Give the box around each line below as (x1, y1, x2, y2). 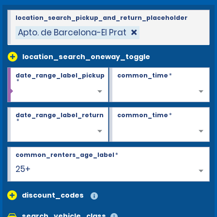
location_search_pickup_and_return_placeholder (15, 13, 187, 22)
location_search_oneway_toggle (22, 51, 150, 62)
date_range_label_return (15, 110, 104, 119)
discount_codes (22, 190, 84, 200)
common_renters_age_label (15, 150, 114, 159)
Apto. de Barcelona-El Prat (18, 26, 126, 38)
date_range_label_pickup (15, 71, 105, 79)
